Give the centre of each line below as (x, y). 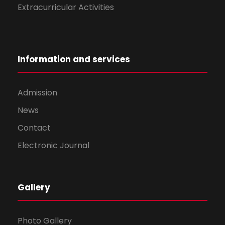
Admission (37, 93)
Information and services (74, 60)
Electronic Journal (53, 146)
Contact (34, 128)
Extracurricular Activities (66, 8)
